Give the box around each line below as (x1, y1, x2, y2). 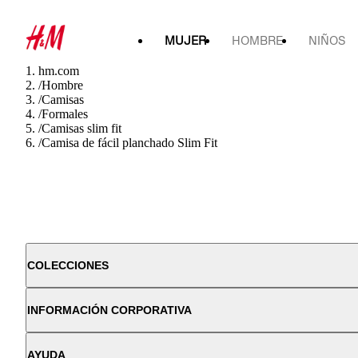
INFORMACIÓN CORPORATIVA (27, 304, 192, 316)
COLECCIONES (27, 259, 109, 272)
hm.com (38, 64, 79, 78)
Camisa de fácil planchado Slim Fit (42, 136, 217, 149)
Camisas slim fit (42, 121, 121, 135)
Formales (42, 107, 88, 121)
